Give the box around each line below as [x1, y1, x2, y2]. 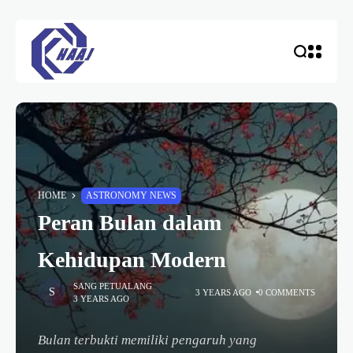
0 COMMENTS [258, 287, 315, 297]
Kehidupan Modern [38, 247, 226, 272]
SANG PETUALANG [73, 281, 152, 291]
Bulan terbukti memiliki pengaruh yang [38, 333, 257, 347]
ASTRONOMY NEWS [86, 190, 176, 201]
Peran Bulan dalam [38, 210, 221, 235]
